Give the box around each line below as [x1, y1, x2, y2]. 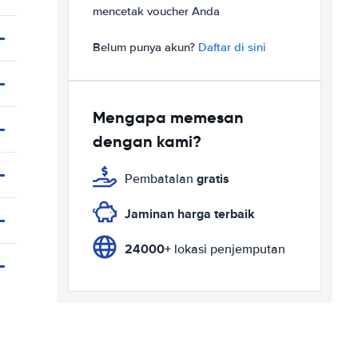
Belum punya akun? [93, 40, 198, 54]
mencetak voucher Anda [93, 4, 220, 18]
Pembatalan [125, 171, 197, 187]
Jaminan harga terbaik [125, 205, 255, 223]
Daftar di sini [198, 40, 266, 54]
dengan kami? [93, 131, 201, 152]
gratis [197, 169, 229, 188]
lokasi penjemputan [171, 241, 285, 257]
